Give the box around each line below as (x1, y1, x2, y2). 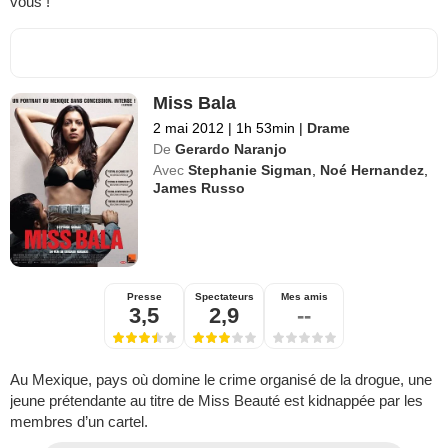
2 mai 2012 (153, 119, 225, 136)
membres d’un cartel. (10, 412, 148, 430)
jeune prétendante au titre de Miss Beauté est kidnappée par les (10, 391, 423, 409)
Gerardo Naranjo (175, 140, 288, 157)
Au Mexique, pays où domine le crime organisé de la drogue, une (10, 370, 432, 388)
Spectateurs (194, 290, 254, 302)
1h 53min (232, 119, 300, 136)
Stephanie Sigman (188, 161, 313, 178)
